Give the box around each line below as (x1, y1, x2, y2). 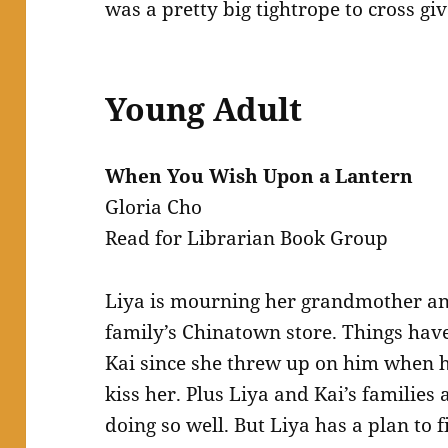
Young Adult (105, 87, 303, 131)
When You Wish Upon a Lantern (105, 163, 414, 190)
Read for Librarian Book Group (105, 225, 389, 252)
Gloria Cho (105, 194, 203, 221)
